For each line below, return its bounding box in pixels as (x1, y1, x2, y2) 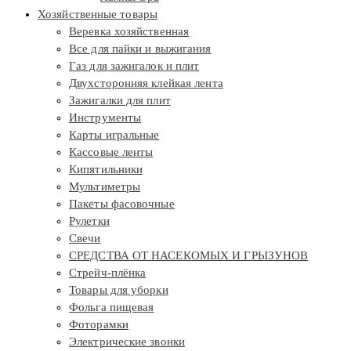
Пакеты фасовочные (69, 197, 175, 210)
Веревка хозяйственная (69, 24, 190, 38)
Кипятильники (69, 162, 143, 175)
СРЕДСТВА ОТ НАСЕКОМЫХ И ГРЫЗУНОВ (69, 248, 309, 262)
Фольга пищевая (69, 300, 154, 313)
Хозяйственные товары (38, 7, 157, 20)
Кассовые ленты (69, 145, 154, 158)
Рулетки (69, 214, 110, 227)
